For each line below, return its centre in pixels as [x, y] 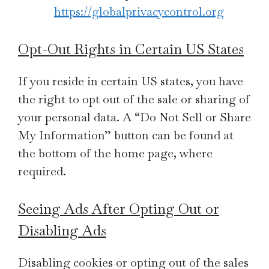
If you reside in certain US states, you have [131, 81]
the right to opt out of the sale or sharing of [134, 99]
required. [42, 171]
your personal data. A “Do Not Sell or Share [134, 117]
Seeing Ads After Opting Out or [119, 209]
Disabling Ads [62, 230]
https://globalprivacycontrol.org [139, 11]
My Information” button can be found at [126, 135]
